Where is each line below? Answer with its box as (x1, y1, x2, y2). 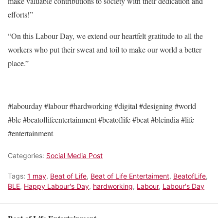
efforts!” (8, 9, 33, 19)
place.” (8, 58, 29, 68)
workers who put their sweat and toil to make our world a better (8, 44, 201, 54)
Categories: (8, 151, 46, 160)
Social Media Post (46, 151, 103, 160)
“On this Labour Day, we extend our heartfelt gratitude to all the (8, 31, 203, 41)
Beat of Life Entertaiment (91, 172, 169, 180)
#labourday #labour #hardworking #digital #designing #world (8, 101, 196, 111)
